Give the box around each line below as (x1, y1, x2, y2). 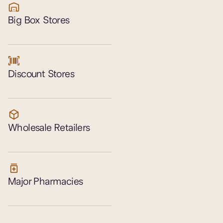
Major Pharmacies (8, 175, 83, 188)
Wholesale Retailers (8, 121, 90, 134)
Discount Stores (8, 68, 74, 81)
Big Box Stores (8, 14, 70, 27)
